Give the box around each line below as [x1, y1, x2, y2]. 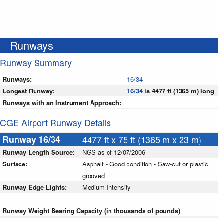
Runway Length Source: [2, 147, 76, 157]
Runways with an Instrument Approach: [2, 98, 121, 108]
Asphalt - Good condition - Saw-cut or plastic [82, 159, 208, 169]
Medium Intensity [82, 182, 131, 192]
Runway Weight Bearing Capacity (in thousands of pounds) [2, 206, 182, 216]
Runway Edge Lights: [2, 182, 69, 192]
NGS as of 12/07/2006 [82, 147, 145, 157]
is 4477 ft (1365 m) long [143, 86, 214, 96]
